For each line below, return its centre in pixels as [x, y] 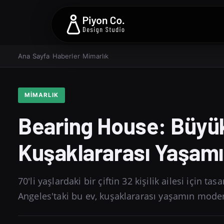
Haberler [66, 56]
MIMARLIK [41, 95]
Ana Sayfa [34, 56]
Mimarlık [96, 56]
